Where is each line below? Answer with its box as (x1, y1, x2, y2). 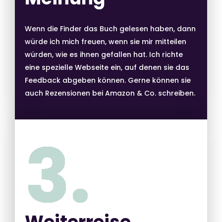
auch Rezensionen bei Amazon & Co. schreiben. (25, 88, 195, 98)
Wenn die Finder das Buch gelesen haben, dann (25, 23, 196, 34)
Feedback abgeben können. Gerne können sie (25, 75, 191, 85)
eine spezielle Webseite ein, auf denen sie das (25, 62, 189, 72)
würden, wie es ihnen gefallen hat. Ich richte (25, 49, 183, 59)
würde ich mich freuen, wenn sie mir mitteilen (25, 36, 186, 47)
